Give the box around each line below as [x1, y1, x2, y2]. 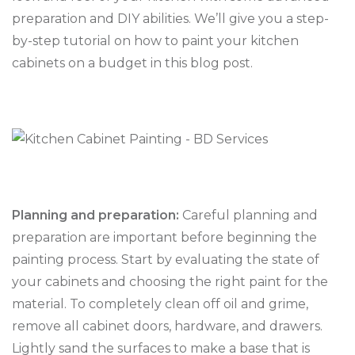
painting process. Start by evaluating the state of [12, 252, 319, 267]
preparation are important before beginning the [12, 230, 317, 245]
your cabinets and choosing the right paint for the [12, 274, 328, 289]
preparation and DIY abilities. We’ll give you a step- [12, 11, 329, 26]
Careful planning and [179, 208, 318, 223]
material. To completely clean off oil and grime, [12, 296, 308, 311]
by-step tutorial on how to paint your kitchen [12, 33, 299, 48]
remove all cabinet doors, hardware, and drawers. [12, 319, 323, 334]
